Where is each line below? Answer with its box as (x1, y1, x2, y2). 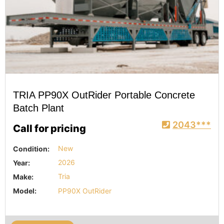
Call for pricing (13, 122, 86, 134)
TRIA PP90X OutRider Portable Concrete (13, 89, 195, 101)
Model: (13, 186, 36, 195)
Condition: (13, 144, 49, 153)
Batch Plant (13, 102, 64, 114)
